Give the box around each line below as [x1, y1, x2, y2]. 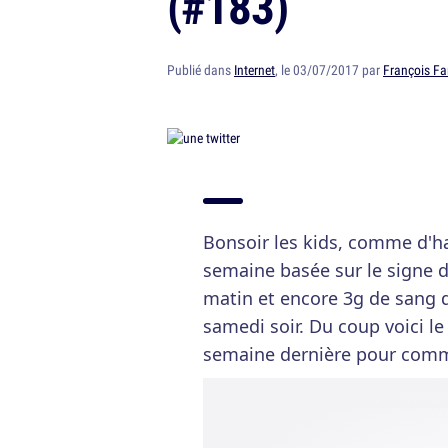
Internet [234, 61, 275, 79]
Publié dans [167, 61, 234, 79]
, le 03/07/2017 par [275, 61, 383, 79]
